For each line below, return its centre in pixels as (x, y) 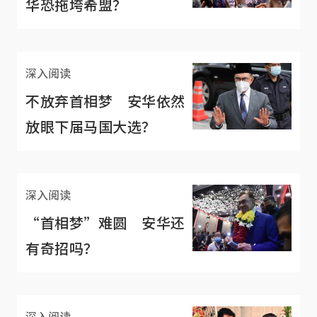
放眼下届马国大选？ (91, 127)
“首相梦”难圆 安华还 (105, 223)
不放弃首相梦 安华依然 (105, 101)
